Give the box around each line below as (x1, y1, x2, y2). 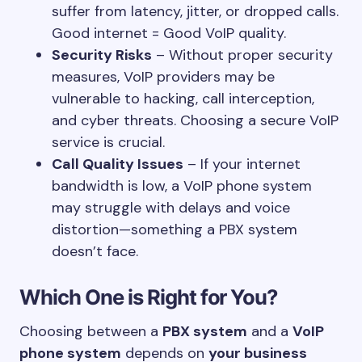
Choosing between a (19, 322, 162, 341)
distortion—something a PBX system (52, 220, 297, 239)
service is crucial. (52, 133, 165, 152)
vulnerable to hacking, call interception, (52, 89, 314, 108)
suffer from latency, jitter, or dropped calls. (52, 2, 339, 21)
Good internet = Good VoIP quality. (52, 23, 286, 43)
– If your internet (183, 154, 301, 174)
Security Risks (52, 45, 152, 65)
